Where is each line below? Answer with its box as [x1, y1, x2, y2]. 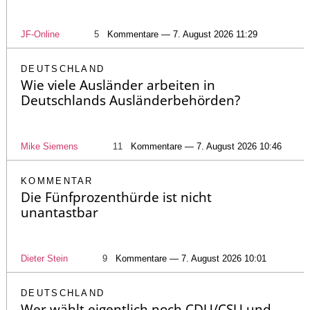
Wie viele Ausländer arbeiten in [21, 76, 215, 95]
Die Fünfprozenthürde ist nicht [21, 188, 212, 207]
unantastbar [21, 203, 98, 222]
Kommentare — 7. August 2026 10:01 [116, 253, 266, 264]
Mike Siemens [21, 141, 78, 152]
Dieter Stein [21, 253, 68, 264]
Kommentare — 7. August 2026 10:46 [131, 141, 282, 152]
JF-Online [21, 29, 60, 40]
